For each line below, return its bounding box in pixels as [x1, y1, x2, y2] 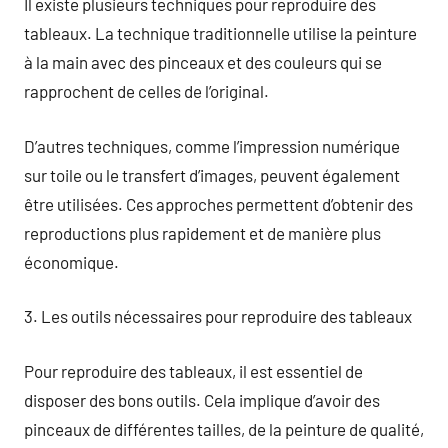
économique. [24, 251, 119, 272]
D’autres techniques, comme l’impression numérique [24, 135, 400, 156]
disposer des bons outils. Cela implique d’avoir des [24, 389, 380, 410]
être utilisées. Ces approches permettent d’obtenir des [24, 193, 413, 214]
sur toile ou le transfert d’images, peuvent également [24, 164, 400, 185]
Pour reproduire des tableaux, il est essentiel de [24, 360, 363, 381]
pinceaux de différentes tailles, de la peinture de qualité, [24, 418, 424, 439]
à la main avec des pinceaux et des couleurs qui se [24, 52, 382, 72]
